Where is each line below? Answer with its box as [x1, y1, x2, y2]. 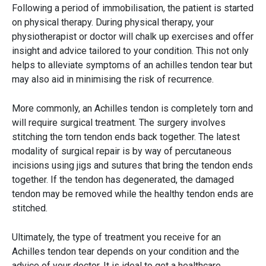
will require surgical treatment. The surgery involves [12, 116, 226, 128]
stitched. [12, 202, 47, 214]
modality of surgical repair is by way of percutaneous [12, 145, 232, 157]
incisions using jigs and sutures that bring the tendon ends [12, 159, 253, 171]
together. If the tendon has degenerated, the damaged [12, 173, 234, 185]
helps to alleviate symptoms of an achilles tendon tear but [12, 59, 252, 71]
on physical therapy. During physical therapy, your [12, 16, 214, 28]
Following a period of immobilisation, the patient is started [12, 2, 254, 14]
